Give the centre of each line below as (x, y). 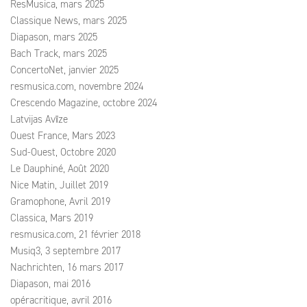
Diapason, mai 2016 (50, 284)
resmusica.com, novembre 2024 (77, 86)
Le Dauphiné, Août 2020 (60, 169)
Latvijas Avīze (39, 119)
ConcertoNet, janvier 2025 (64, 70)
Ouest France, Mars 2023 (63, 136)
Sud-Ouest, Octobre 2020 (63, 152)
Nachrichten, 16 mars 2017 (67, 267)
